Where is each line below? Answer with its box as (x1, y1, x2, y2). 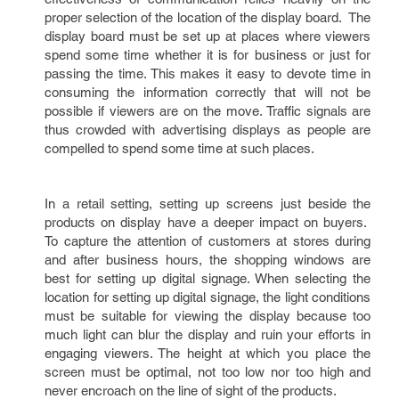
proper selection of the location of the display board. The (45, 10, 371, 25)
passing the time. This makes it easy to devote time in (45, 66, 371, 81)
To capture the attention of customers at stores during (45, 233, 371, 248)
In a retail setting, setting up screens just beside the (45, 196, 371, 211)
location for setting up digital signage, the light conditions (45, 289, 371, 305)
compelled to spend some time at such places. (45, 141, 314, 156)
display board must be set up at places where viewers (45, 28, 371, 44)
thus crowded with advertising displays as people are (45, 122, 371, 137)
